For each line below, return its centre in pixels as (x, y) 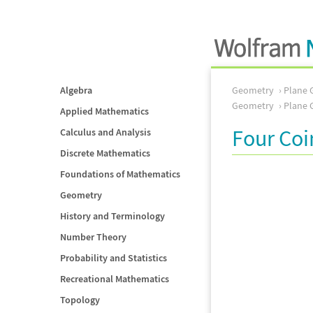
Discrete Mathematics (105, 153)
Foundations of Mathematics (120, 174)
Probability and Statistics (114, 258)
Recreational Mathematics (115, 279)
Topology (80, 300)
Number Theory (93, 237)
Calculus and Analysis (105, 132)
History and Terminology (112, 216)
